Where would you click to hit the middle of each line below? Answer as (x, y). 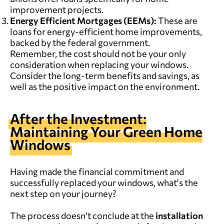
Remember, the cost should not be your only (98, 53)
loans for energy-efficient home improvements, (106, 31)
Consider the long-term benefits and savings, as (105, 75)
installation (179, 215)
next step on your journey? (63, 193)
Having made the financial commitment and (97, 171)
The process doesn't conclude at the (83, 215)
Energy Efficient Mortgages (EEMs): (83, 20)
